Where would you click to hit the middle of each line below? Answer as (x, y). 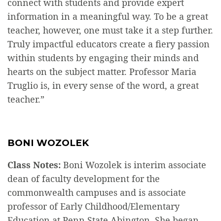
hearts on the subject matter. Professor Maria (102, 72)
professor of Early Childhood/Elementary (93, 206)
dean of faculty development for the (84, 178)
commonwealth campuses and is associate (97, 192)
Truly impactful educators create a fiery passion (109, 44)
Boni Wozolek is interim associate (133, 165)
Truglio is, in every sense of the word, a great (103, 86)
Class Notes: (34, 165)
